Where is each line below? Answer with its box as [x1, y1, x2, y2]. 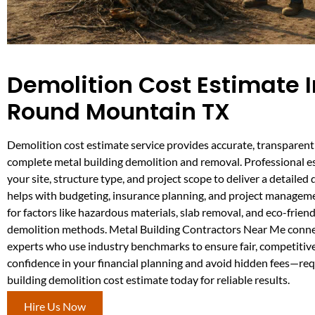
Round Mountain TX [7, 95, 230, 127]
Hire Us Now [24, 300, 86, 314]
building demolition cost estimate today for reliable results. [7, 272, 290, 286]
